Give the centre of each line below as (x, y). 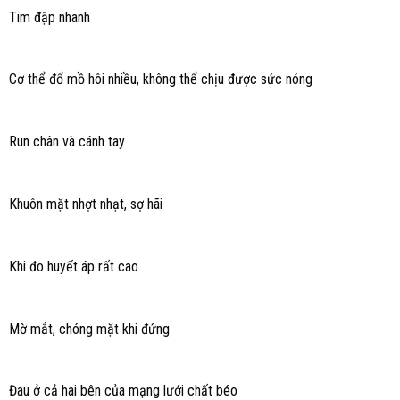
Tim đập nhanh (49, 17)
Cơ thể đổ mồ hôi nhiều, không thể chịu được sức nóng (160, 79)
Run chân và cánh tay (67, 142)
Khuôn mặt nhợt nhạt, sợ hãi (85, 204)
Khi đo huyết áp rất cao (73, 266)
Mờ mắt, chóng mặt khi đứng (89, 329)
